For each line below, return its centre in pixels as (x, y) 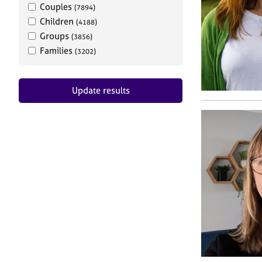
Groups (56, 36)
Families (57, 51)
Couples (57, 7)
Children (58, 21)
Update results (101, 90)
